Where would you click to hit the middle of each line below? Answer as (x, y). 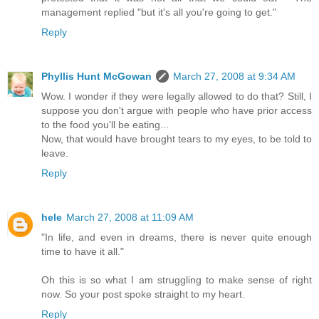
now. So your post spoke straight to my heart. (143, 294)
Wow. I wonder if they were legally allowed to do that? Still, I (177, 96)
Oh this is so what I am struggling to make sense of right (177, 279)
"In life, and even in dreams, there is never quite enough (177, 237)
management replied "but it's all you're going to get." (159, 12)
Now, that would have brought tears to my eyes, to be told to (177, 138)
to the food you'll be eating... (105, 124)
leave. (55, 153)
